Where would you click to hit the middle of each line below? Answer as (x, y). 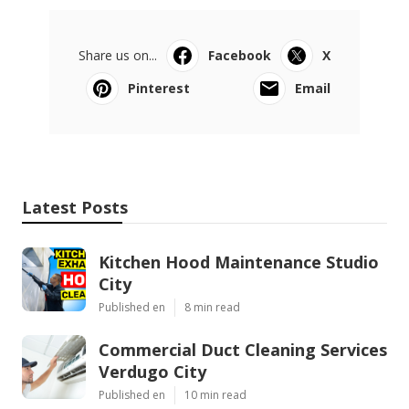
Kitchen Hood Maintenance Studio (239, 262)
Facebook (240, 55)
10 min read (215, 394)
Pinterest (159, 88)
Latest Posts (75, 207)
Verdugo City (152, 371)
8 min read (212, 307)
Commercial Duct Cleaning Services (243, 349)
